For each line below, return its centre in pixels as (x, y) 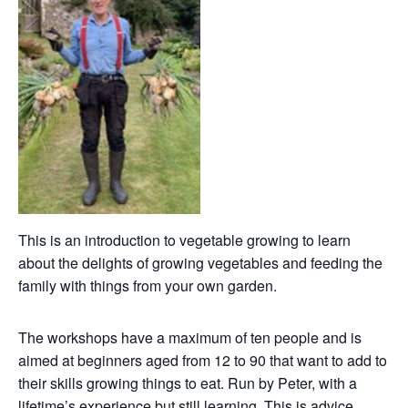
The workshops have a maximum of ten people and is (190, 338)
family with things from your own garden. (148, 286)
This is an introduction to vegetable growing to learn (184, 240)
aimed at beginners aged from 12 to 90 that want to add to (203, 361)
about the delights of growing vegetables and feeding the (200, 263)
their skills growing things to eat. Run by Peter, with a (188, 383)
